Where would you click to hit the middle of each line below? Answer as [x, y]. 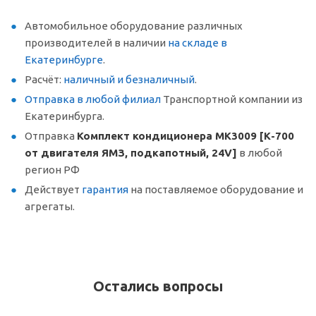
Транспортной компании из [232, 99]
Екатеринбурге [64, 60]
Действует [53, 189]
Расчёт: [44, 79]
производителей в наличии [96, 43]
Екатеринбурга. [65, 116]
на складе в [197, 43]
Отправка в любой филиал [93, 99]
